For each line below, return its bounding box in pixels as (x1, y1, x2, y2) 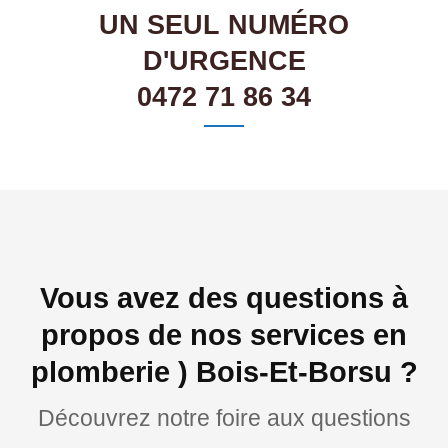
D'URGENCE (142, 46, 306, 77)
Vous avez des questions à (40, 282, 408, 315)
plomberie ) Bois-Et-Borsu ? (30, 356, 418, 389)
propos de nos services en (41, 319, 407, 352)
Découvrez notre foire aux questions (37, 405, 411, 432)
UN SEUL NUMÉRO (99, 10, 349, 41)
